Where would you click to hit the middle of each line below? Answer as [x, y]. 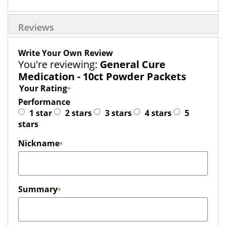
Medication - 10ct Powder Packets [102, 76]
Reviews [36, 27]
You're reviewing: [58, 64]
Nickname [39, 143]
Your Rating [43, 88]
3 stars [118, 113]
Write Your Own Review [66, 53]
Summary [38, 189]
